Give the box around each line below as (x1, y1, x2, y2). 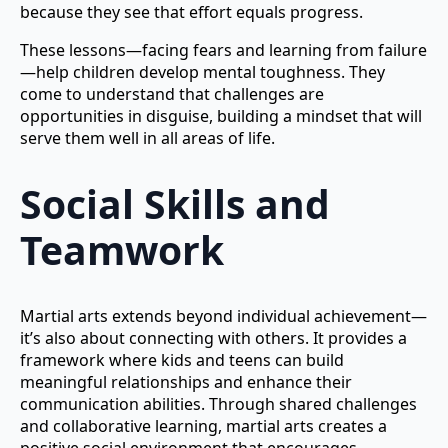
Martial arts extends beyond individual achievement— (20, 305, 427, 328)
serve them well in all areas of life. (20, 126, 275, 149)
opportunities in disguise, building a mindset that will (20, 104, 422, 127)
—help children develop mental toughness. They (20, 60, 385, 83)
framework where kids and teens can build (20, 349, 344, 372)
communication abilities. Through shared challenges (20, 393, 417, 416)
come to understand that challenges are (20, 82, 324, 105)
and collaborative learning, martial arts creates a (20, 415, 387, 438)
